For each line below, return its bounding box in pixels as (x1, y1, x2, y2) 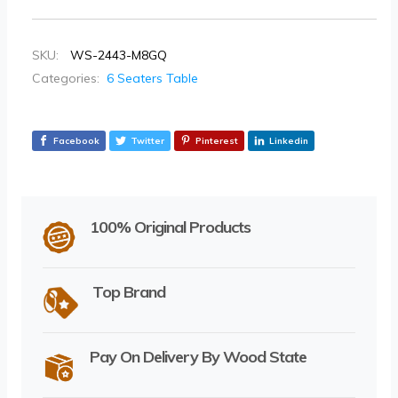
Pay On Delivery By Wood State (90, 346, 306, 367)
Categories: (32, 70, 99, 87)
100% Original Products (90, 216, 251, 237)
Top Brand (92, 281, 165, 302)
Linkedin (269, 135, 308, 147)
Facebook (53, 135, 99, 147)
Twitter (131, 135, 164, 147)
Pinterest (195, 135, 238, 147)
